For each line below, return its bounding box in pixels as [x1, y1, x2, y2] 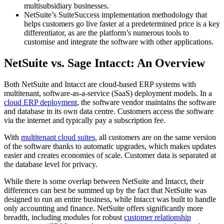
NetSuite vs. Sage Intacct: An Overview [4, 56, 205, 69]
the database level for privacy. [4, 159, 97, 168]
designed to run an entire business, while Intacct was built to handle [4, 194, 216, 203]
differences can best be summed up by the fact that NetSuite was [4, 185, 206, 194]
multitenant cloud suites [21, 132, 95, 141]
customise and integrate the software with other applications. [24, 37, 213, 46]
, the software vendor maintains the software [77, 97, 216, 106]
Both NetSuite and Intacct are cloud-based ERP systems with [4, 79, 196, 88]
